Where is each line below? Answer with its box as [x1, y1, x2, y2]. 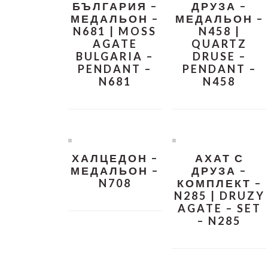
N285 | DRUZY [173, 189, 265, 203]
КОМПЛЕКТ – [176, 176, 262, 190]
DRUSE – [192, 50, 246, 63]
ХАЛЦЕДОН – [71, 151, 159, 165]
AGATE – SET [177, 202, 261, 215]
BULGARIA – [76, 50, 154, 63]
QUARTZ [191, 37, 248, 51]
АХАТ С [194, 151, 244, 165]
